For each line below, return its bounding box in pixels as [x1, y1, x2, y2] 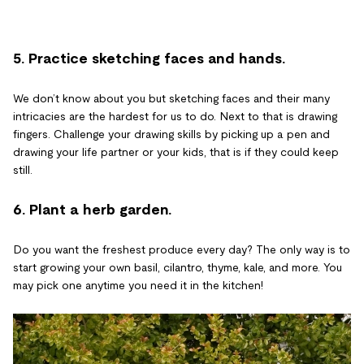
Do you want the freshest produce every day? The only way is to [13, 242, 350, 256]
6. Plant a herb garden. [13, 201, 171, 218]
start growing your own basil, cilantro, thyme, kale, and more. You [13, 260, 342, 274]
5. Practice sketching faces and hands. [13, 50, 285, 67]
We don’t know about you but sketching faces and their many [13, 91, 330, 105]
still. [13, 162, 32, 176]
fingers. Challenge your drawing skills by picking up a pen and [13, 127, 330, 141]
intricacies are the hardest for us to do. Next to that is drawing [13, 109, 337, 123]
